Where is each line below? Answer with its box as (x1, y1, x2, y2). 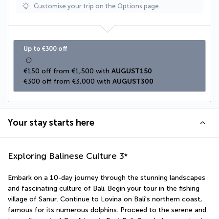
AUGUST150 (111, 66, 152, 75)
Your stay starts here (8, 117, 94, 128)
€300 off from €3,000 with (23, 77, 112, 86)
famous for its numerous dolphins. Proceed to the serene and (8, 205, 206, 214)
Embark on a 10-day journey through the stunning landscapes (8, 173, 205, 182)
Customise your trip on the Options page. (34, 2, 160, 10)
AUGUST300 (112, 77, 153, 86)
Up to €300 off (23, 44, 67, 52)
